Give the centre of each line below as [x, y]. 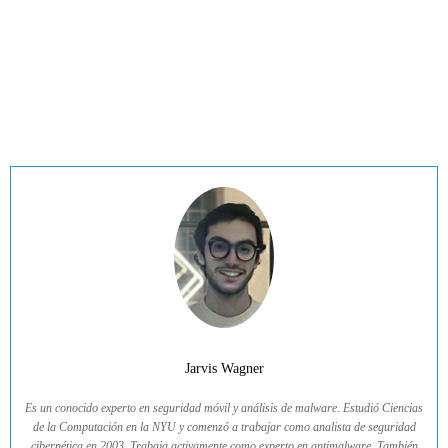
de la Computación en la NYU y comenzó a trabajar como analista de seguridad [224, 426]
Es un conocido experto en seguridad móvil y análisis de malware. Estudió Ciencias [224, 407]
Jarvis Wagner [224, 368]
